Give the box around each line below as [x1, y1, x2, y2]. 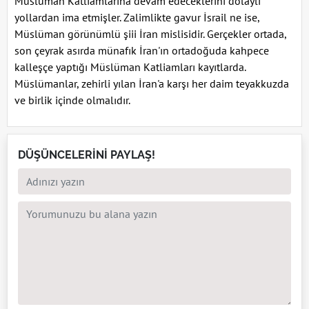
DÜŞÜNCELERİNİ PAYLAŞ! [18, 148, 155, 161]
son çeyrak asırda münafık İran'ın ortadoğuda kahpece [14, 43, 269, 57]
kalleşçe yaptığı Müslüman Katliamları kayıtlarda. [14, 59, 246, 74]
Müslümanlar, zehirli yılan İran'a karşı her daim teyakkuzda [14, 76, 289, 90]
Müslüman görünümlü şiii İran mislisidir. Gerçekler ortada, [14, 26, 286, 41]
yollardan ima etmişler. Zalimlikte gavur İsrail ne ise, [14, 10, 259, 24]
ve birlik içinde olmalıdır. [14, 92, 130, 107]
